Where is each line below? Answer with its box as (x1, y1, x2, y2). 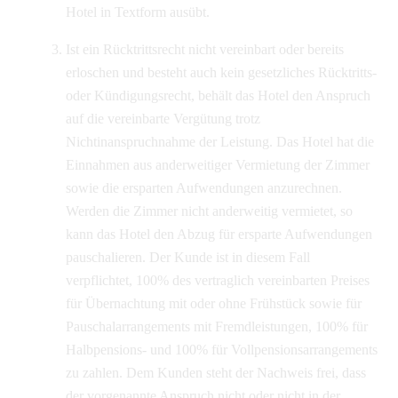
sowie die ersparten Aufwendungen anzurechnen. (65, 179, 342, 195)
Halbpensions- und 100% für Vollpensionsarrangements (65, 341, 378, 357)
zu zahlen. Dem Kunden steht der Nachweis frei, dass (65, 364, 366, 380)
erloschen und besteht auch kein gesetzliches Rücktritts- (65, 64, 377, 80)
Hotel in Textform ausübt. (65, 4, 210, 20)
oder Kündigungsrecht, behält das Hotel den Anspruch (65, 87, 370, 103)
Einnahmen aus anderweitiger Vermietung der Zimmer (65, 156, 370, 172)
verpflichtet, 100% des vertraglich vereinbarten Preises (65, 272, 370, 288)
